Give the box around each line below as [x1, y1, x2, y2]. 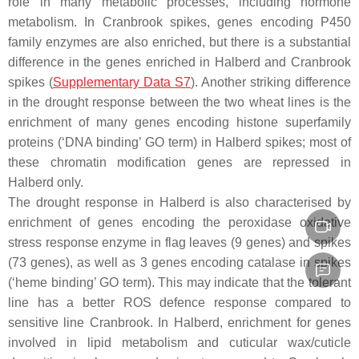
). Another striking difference [191, 75, 351, 89]
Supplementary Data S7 [53, 75, 191, 89]
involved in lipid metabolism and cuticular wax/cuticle [8, 335, 351, 349]
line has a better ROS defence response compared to [8, 295, 351, 309]
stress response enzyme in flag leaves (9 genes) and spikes [8, 235, 351, 249]
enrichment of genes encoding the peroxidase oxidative [8, 215, 351, 229]
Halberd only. [8, 175, 83, 189]
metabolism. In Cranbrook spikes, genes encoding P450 [8, 14, 351, 29]
